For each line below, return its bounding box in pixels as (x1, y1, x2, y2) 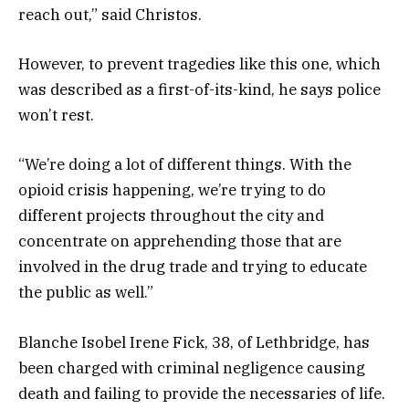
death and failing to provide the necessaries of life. (18, 383, 385, 404)
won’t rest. (18, 105, 94, 126)
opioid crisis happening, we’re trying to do (18, 180, 326, 201)
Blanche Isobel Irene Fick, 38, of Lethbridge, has (18, 331, 370, 352)
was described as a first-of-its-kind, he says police (18, 79, 381, 100)
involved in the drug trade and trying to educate (18, 257, 367, 278)
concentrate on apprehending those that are (18, 231, 341, 252)
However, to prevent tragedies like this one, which (18, 54, 381, 75)
